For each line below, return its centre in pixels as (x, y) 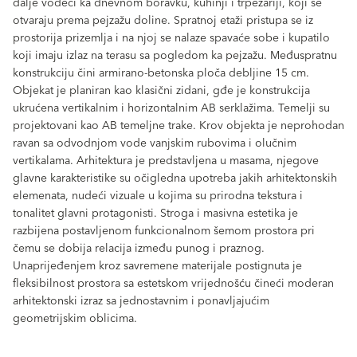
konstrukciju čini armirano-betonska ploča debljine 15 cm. (161, 73)
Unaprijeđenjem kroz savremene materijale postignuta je (157, 266)
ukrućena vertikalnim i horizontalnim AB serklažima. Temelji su (171, 108)
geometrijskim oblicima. (75, 318)
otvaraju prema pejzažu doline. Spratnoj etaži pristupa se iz (163, 20)
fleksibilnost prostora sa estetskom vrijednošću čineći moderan (173, 283)
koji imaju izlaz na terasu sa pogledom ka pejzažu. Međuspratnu (175, 55)
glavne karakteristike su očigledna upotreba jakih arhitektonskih (175, 178)
